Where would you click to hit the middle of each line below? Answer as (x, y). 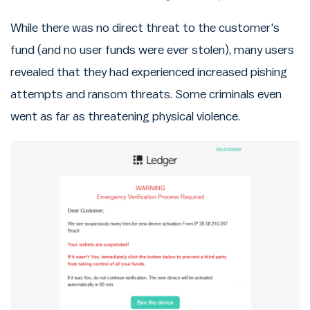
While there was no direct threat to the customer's (145, 28)
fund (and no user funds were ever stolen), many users (152, 50)
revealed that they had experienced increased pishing (149, 72)
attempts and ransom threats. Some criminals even (146, 94)
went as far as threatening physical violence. (125, 116)
